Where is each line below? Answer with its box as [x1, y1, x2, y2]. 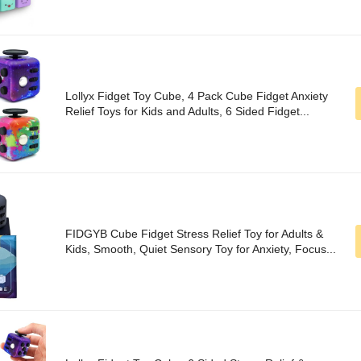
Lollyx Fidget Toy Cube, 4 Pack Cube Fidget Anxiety [65, 89, 328, 103]
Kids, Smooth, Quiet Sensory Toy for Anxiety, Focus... [65, 243, 336, 256]
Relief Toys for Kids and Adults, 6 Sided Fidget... [65, 105, 309, 118]
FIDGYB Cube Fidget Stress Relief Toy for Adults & [65, 227, 323, 241]
